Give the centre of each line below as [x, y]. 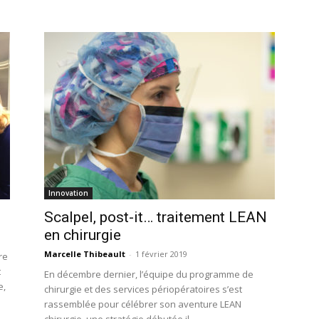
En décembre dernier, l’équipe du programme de [149, 274]
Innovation [68, 193]
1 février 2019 [161, 254]
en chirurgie [83, 235]
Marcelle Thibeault [85, 254]
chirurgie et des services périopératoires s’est [143, 289]
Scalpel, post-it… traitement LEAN [156, 217]
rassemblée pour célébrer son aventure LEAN [143, 304]
